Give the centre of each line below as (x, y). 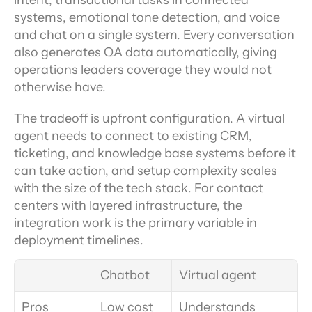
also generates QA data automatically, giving (146, 52)
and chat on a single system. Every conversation (154, 35)
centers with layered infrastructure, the (128, 205)
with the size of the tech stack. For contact (139, 188)
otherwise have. (60, 87)
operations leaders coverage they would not (143, 70)
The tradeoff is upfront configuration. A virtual (149, 118)
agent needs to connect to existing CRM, (133, 136)
